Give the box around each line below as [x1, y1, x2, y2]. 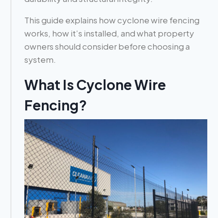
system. [24, 54, 56, 65]
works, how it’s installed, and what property [24, 27, 195, 38]
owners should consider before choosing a [24, 40, 190, 52]
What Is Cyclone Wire [24, 75, 166, 93]
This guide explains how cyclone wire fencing [24, 14, 200, 25]
